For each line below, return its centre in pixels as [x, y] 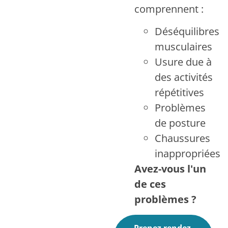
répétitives [179, 93]
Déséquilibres [187, 32]
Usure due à [183, 62]
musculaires [183, 47]
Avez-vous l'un [170, 169]
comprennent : [169, 9]
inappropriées [188, 154]
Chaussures [182, 138]
